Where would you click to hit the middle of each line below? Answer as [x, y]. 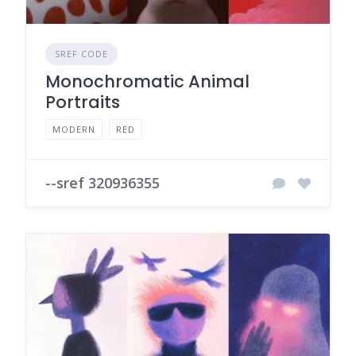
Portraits [83, 102]
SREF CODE [81, 54]
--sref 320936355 [103, 183]
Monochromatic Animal [147, 81]
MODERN [74, 129]
